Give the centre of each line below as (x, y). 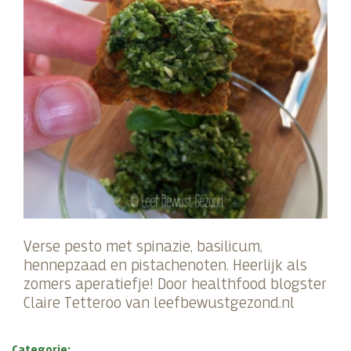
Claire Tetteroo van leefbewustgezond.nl (159, 303)
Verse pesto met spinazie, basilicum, (143, 247)
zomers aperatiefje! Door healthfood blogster (175, 284)
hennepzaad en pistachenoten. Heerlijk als (165, 266)
